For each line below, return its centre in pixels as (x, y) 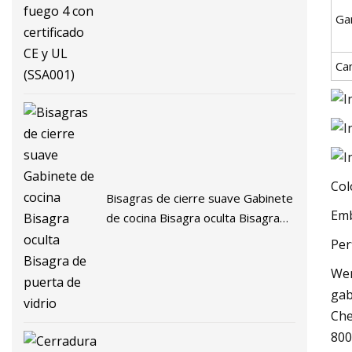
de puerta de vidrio (158, 237)
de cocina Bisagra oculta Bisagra (193, 217)
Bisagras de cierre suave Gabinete (200, 198)
